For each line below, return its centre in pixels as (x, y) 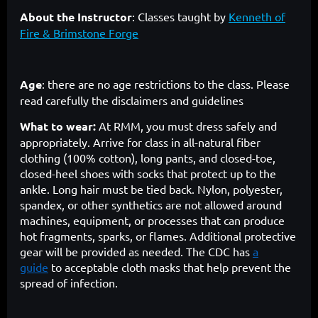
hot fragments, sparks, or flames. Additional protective (158, 236)
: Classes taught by (180, 17)
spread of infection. (69, 283)
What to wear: (59, 126)
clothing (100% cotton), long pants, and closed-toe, (148, 158)
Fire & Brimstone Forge (79, 33)
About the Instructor (76, 17)
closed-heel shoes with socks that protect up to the (148, 174)
